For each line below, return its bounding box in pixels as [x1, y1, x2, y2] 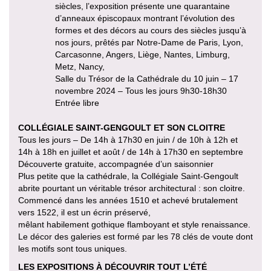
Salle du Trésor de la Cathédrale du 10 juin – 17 [55, 73, 238, 83]
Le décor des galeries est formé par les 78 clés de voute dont [18, 231, 253, 241]
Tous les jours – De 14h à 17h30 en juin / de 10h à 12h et [18, 134, 238, 145]
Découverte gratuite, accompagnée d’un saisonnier [18, 158, 214, 169]
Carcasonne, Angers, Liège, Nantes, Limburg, [55, 49, 230, 59]
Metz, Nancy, [55, 61, 105, 71]
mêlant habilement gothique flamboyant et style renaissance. [18, 219, 250, 229]
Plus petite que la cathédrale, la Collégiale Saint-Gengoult [18, 171, 238, 181]
